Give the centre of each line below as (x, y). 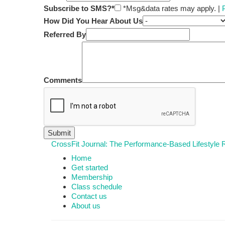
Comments (63, 80)
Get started (90, 168)
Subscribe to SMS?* (79, 8)
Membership (92, 177)
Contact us (89, 196)
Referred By (65, 34)
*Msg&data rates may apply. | (172, 8)
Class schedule (97, 187)
